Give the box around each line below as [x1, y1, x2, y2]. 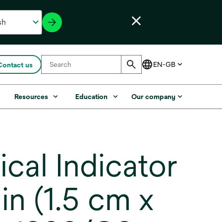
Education [75, 93, 108, 101]
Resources [14, 93, 49, 101]
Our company [131, 93, 175, 101]
